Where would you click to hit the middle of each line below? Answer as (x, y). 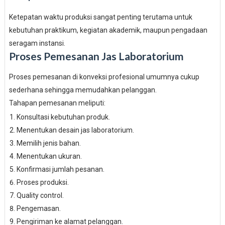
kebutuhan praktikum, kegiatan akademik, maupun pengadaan (108, 30)
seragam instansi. (37, 43)
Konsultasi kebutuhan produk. (63, 117)
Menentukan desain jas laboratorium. (75, 130)
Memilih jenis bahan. (48, 143)
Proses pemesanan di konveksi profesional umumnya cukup (104, 77)
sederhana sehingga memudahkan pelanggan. (83, 90)
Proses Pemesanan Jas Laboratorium (96, 56)
